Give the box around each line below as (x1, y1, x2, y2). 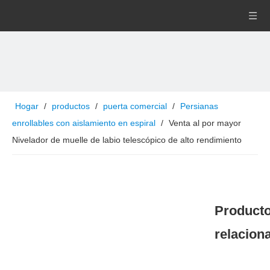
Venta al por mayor (169, 118, 241, 128)
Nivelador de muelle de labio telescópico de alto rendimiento (12, 135, 242, 145)
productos (52, 101, 90, 111)
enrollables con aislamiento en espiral (12, 118, 155, 128)
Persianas (180, 101, 218, 111)
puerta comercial (103, 101, 167, 111)
